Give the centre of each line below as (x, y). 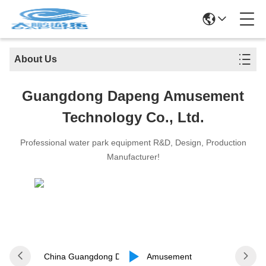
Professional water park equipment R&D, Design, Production (133, 142)
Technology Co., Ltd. (133, 117)
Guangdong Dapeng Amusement (133, 96)
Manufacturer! (133, 157)
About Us (36, 59)
